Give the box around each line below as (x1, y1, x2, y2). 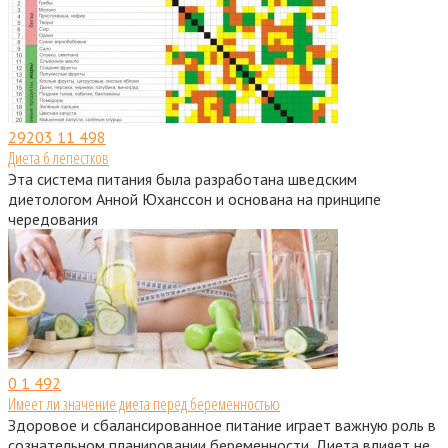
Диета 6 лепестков (8, 146, 109, 169)
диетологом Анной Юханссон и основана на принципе (8, 188, 381, 209)
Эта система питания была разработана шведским (8, 168, 357, 189)
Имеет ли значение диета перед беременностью (8, 392, 280, 415)
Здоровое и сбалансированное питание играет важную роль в (8, 414, 436, 435)
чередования (8, 208, 98, 229)
